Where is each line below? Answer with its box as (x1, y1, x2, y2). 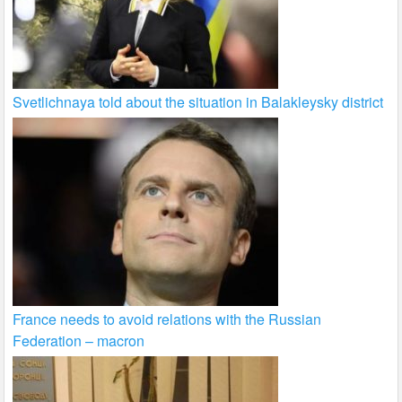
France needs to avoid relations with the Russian (13, 308, 322, 329)
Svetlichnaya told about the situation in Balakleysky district (13, 91, 384, 112)
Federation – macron (13, 329, 145, 351)
